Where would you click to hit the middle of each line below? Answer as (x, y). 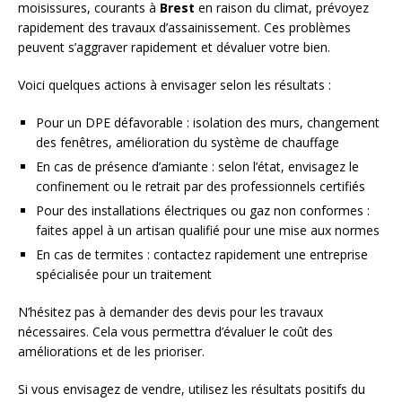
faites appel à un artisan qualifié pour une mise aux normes (208, 231)
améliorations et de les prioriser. (111, 352)
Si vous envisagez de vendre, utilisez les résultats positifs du (192, 389)
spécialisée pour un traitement (124, 275)
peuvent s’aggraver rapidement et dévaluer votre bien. (174, 48)
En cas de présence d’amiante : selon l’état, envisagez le (197, 167)
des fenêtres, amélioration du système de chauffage (188, 143)
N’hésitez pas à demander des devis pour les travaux (170, 312)
